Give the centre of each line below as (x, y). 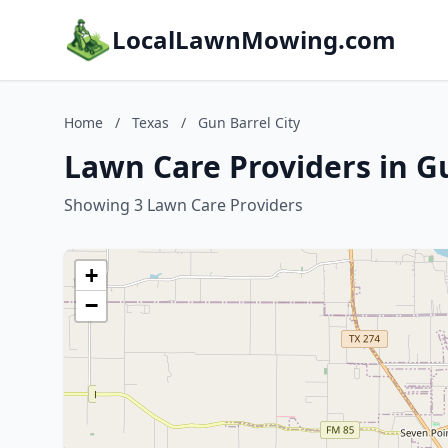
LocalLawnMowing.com (254, 39)
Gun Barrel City (249, 122)
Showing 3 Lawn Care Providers (183, 205)
